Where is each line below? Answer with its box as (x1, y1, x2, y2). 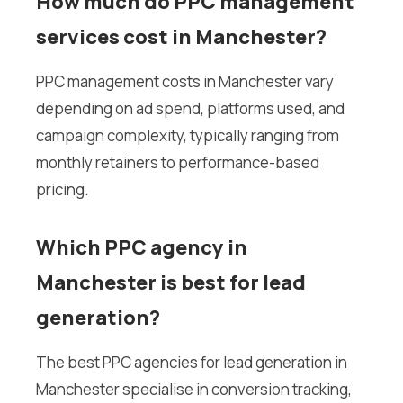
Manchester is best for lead (36, 269, 306, 297)
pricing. (36, 179, 89, 201)
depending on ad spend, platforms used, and (36, 98, 345, 120)
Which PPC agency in (36, 234, 247, 262)
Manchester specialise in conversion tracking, (36, 379, 352, 400)
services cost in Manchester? (36, 23, 327, 51)
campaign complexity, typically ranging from (36, 125, 339, 147)
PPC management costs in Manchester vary (36, 71, 334, 93)
